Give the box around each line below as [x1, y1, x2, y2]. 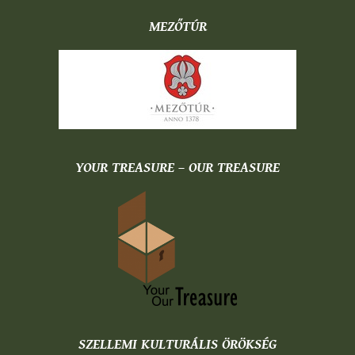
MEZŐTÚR [148, 18, 207, 36]
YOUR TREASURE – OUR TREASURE [75, 159, 280, 177]
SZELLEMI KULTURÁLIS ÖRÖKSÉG [78, 335, 277, 353]
